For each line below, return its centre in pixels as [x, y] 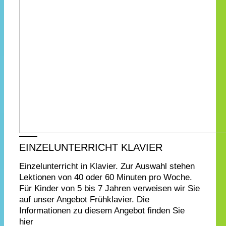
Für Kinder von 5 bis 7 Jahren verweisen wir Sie [109, 189]
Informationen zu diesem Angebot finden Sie [102, 211]
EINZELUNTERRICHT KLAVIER [91, 148]
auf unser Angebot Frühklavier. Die [84, 200]
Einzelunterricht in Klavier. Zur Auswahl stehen [107, 166]
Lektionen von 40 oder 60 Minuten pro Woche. [106, 178]
